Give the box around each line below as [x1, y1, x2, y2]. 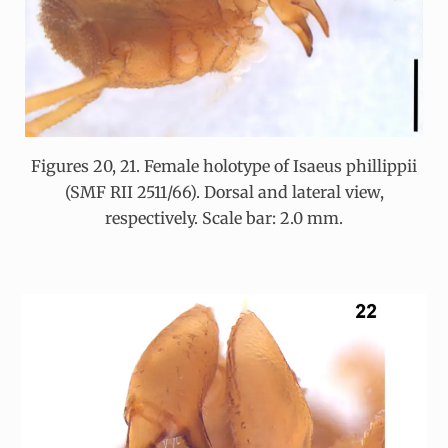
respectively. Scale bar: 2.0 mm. [105, 208, 343, 229]
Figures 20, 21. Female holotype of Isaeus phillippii [31, 156, 417, 177]
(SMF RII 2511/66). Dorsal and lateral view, [64, 182, 384, 203]
